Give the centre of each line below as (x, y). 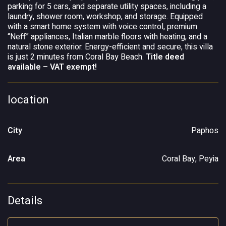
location (28, 100)
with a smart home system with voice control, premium (102, 27)
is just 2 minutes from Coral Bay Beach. (77, 57)
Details (25, 201)
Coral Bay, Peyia (190, 159)
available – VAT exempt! (52, 67)
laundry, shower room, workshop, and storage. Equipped (105, 17)
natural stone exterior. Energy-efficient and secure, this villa (110, 47)
